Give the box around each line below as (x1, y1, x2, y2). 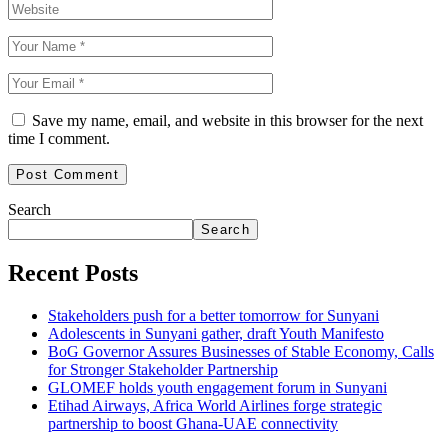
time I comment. (8, 130, 110, 148)
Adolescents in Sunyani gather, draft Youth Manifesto (48, 325, 384, 343)
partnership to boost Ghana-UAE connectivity (48, 415, 338, 433)
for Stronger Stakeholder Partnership (48, 361, 278, 379)
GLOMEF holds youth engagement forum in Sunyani (48, 379, 387, 397)
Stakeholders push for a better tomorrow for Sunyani (48, 307, 379, 325)
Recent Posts (8, 260, 138, 287)
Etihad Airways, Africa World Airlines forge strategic (48, 397, 382, 415)
